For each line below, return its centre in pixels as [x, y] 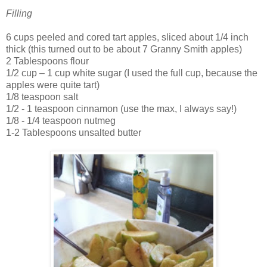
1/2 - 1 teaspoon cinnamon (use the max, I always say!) [121, 108]
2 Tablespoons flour [47, 61]
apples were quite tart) [53, 85]
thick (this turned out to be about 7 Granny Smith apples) [124, 49]
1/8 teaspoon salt [42, 97]
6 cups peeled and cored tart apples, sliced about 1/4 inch [127, 37]
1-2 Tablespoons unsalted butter [74, 132]
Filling [19, 13]
